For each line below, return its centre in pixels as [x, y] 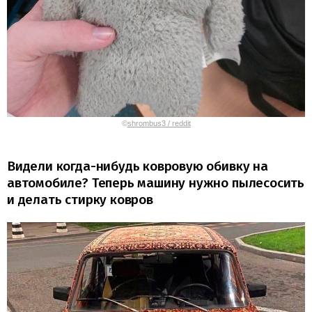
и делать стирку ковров [80, 199]
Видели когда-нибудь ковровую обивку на [138, 166]
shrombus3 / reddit [159, 123]
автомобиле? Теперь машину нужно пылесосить [156, 182]
